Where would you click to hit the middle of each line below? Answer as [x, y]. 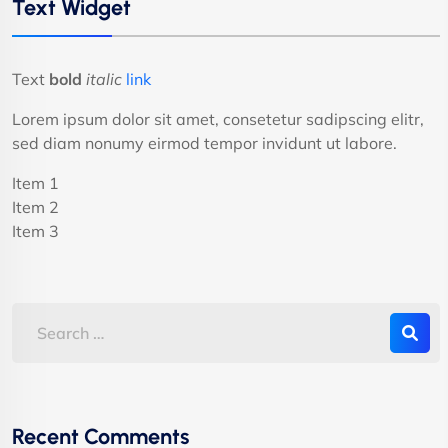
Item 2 [35, 206]
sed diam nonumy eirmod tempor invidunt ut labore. [204, 142]
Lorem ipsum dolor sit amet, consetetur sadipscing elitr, [218, 118]
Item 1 [35, 182]
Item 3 [35, 230]
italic [104, 78]
